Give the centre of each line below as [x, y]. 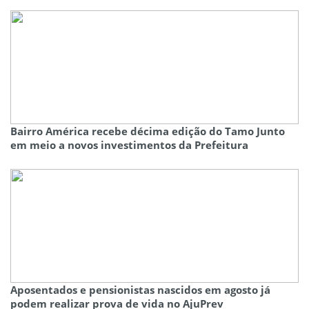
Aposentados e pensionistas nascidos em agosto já [140, 290]
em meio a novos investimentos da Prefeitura [129, 145]
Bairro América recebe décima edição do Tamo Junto [148, 131]
